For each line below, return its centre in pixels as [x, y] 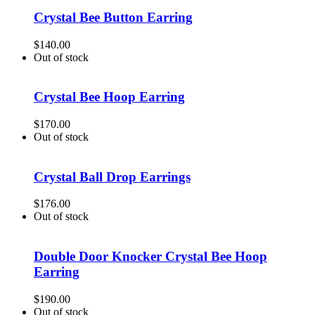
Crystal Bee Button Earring [113, 17]
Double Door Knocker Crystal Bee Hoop [150, 257]
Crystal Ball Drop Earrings [112, 176]
